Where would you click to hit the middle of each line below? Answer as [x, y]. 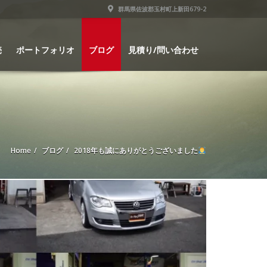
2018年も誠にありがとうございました [136, 150]
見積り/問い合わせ [163, 50]
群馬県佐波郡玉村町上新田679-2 [161, 9]
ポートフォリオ [45, 50]
